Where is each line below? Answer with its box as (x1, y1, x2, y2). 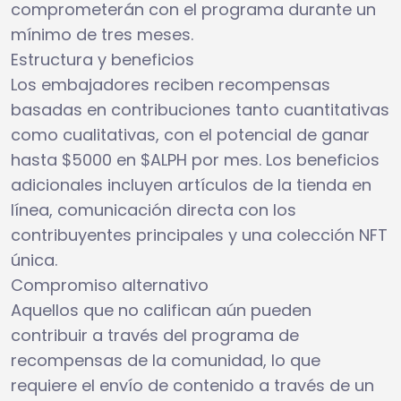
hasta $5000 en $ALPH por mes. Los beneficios (11, 148, 380, 171)
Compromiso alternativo (11, 273, 209, 296)
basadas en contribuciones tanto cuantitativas (11, 98, 389, 121)
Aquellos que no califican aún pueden (11, 298, 311, 321)
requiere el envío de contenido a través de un (11, 373, 374, 397)
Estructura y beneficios (11, 47, 194, 71)
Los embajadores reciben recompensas (11, 73, 330, 96)
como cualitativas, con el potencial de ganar (11, 123, 370, 146)
